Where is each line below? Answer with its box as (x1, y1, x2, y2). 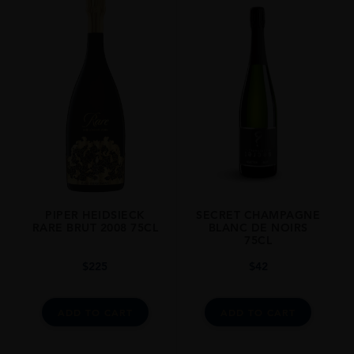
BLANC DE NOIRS (208, 220, 308, 235)
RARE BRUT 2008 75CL (32, 220, 159, 235)
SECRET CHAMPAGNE (196, 207, 321, 222)
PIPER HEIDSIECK (45, 207, 145, 222)
